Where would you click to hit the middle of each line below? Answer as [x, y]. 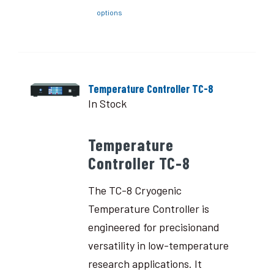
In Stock [107, 103]
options [109, 12]
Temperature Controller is [148, 208]
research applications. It [145, 263]
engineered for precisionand [154, 227]
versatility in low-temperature [158, 245]
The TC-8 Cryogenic [135, 190]
